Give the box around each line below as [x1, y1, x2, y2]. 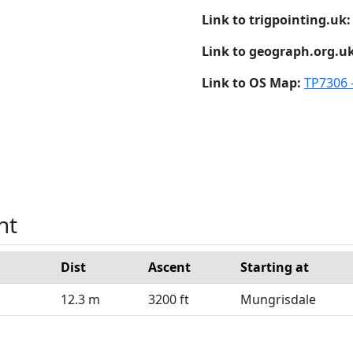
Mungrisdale [240, 290, 316, 308]
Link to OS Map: [202, 73, 304, 91]
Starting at [240, 258, 309, 276]
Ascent [148, 258, 191, 276]
